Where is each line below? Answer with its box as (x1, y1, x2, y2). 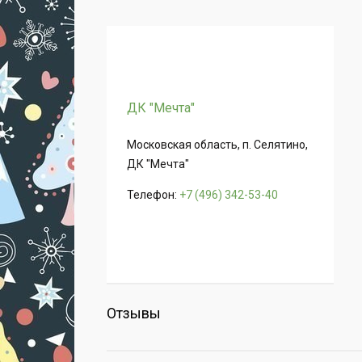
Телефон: (127, 188, 179, 202)
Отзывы (107, 305, 161, 322)
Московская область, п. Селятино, (127, 138, 308, 152)
